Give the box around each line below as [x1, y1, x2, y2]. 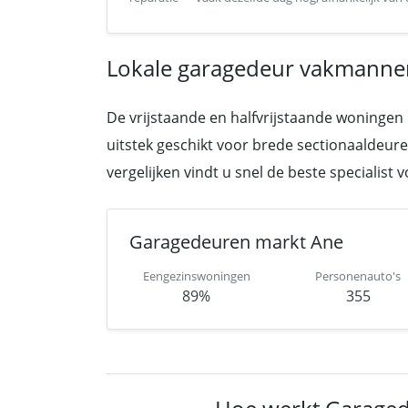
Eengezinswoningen [142, 268, 250, 284]
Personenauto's [315, 268, 402, 284]
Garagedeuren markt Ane [129, 229, 343, 254]
